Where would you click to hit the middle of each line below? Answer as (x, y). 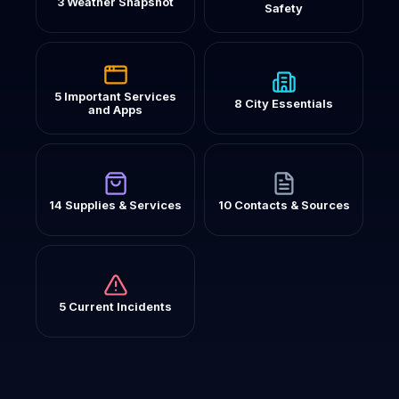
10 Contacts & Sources (284, 204)
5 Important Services (115, 96)
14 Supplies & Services (115, 204)
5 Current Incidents (115, 306)
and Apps (115, 110)
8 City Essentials (284, 103)
